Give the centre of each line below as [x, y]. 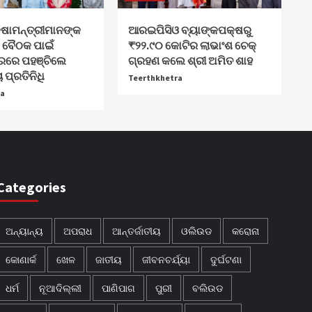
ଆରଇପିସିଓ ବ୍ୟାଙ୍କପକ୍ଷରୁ [190, 30]
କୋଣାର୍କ [21, 259]
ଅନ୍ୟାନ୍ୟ [25, 231]
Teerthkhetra [156, 78]
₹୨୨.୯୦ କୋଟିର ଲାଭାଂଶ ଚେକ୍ [193, 45]
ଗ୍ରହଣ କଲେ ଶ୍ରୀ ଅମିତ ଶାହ [191, 61]
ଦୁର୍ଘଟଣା [226, 259]
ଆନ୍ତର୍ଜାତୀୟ [137, 231]
